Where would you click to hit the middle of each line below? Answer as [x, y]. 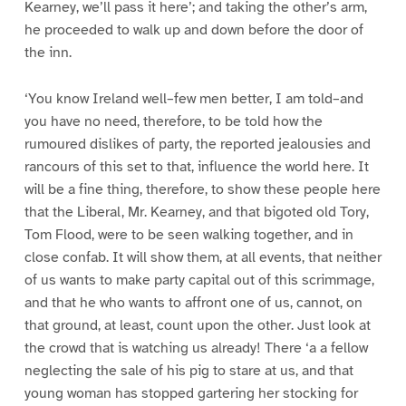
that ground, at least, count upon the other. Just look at [197, 325]
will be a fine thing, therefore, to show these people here [202, 189]
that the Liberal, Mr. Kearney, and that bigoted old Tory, [196, 212]
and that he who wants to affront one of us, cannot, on [193, 302]
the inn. [48, 52]
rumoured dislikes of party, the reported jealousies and [197, 144]
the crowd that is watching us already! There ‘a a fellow [196, 348]
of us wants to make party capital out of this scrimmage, [199, 280]
